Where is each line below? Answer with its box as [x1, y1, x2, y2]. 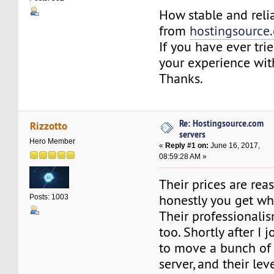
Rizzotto [29, 118, 67, 133]
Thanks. [159, 70, 204, 87]
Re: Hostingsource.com [179, 117, 264, 130]
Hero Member [29, 136, 76, 146]
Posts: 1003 [29, 192, 69, 201]
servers [179, 128, 206, 141]
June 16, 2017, [209, 141, 261, 150]
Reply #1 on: [165, 141, 209, 150]
